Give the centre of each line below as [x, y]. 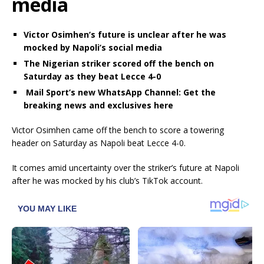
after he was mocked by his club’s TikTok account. [108, 181]
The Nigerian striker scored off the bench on [119, 64]
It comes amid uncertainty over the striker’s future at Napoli [126, 168]
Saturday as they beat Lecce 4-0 [92, 77]
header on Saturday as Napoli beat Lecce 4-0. [99, 143]
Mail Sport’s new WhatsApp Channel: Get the [120, 93]
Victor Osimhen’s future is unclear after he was [125, 35]
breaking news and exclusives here [98, 105]
